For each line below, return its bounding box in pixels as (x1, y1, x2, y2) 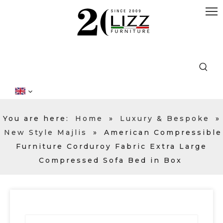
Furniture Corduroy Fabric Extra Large (16, 141, 207, 151)
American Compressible (104, 127, 222, 137)
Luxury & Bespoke (119, 113, 210, 123)
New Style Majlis (3, 127, 87, 137)
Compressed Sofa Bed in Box (38, 155, 182, 165)
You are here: (2, 113, 69, 123)
